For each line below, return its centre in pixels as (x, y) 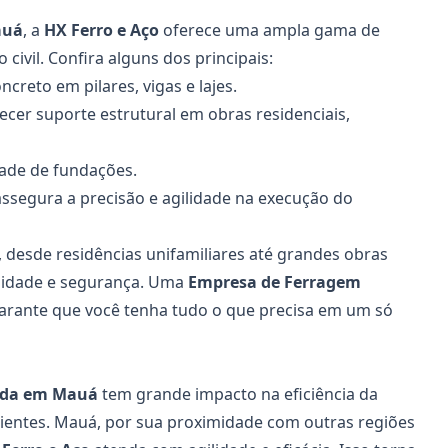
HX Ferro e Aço (101, 30)
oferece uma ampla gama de (269, 30)
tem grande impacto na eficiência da (238, 394)
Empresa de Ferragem (274, 282)
